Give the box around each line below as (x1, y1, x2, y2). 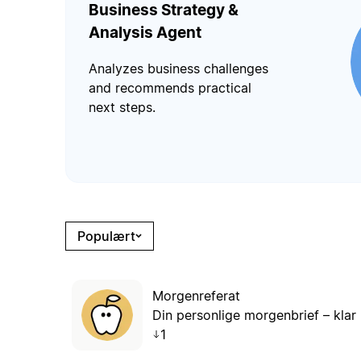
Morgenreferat (151, 287, 240, 304)
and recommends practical (88, 80, 251, 97)
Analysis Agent (88, 23, 201, 42)
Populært (77, 227, 135, 244)
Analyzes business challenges (88, 60, 268, 77)
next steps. (88, 99, 156, 116)
